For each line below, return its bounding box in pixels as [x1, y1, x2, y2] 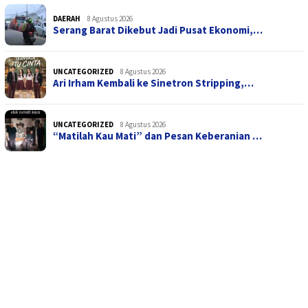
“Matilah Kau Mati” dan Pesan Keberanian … [53, 129, 262, 143]
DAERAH [53, 14, 80, 24]
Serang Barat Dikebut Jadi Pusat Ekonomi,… [53, 23, 263, 37]
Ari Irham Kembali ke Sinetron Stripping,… [53, 76, 254, 90]
